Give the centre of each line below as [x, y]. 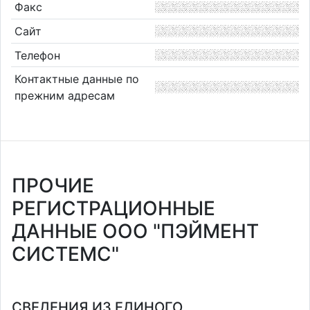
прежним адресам [64, 96]
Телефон [37, 55]
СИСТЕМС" [65, 254]
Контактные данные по [76, 79]
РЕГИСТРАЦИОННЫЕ [113, 208]
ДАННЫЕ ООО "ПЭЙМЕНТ [135, 231]
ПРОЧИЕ [53, 185]
